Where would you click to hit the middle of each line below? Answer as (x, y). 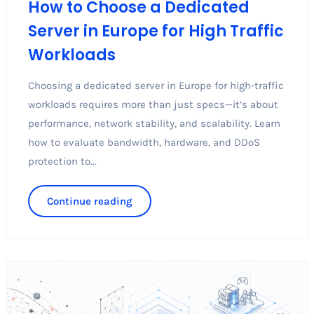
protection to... (62, 161)
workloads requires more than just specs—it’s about (153, 104)
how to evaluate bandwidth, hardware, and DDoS (144, 142)
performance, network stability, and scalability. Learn (154, 123)
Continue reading (89, 201)
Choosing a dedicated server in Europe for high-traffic (156, 85)
